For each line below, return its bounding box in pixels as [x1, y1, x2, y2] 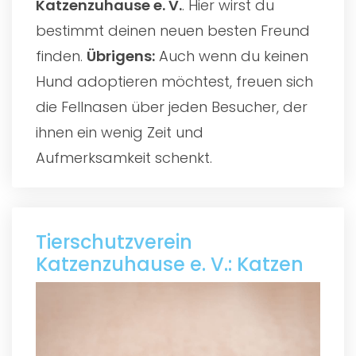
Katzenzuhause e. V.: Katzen [36, 250, 304, 277]
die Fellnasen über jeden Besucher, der [36, 96, 308, 117]
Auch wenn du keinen [155, 45, 308, 66]
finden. [36, 45, 87, 66]
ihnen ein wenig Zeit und [36, 122, 203, 142]
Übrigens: [87, 45, 155, 66]
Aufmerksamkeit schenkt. [36, 147, 212, 168]
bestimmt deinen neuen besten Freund [36, 20, 310, 41]
